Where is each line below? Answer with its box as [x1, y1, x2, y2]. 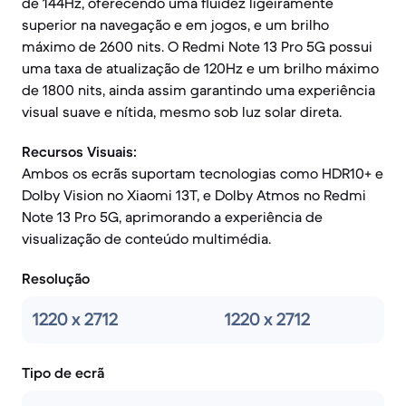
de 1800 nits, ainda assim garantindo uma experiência [22, 81, 375, 99]
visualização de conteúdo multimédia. [22, 229, 271, 247]
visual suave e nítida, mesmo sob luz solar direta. [22, 102, 342, 121]
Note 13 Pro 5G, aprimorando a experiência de [22, 208, 323, 226]
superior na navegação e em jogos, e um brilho [22, 15, 329, 34]
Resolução [22, 269, 90, 287]
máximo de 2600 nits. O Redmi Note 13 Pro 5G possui [22, 37, 372, 55]
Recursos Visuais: [22, 142, 137, 160]
